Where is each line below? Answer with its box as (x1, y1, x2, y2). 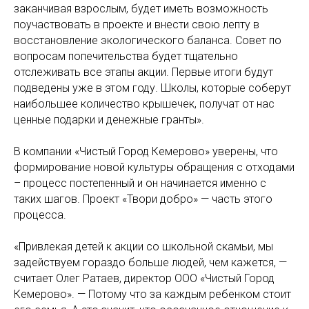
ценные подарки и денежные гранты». (14, 113, 204, 127)
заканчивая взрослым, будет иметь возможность (14, 2, 268, 16)
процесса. (14, 208, 66, 222)
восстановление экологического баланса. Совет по (14, 34, 281, 48)
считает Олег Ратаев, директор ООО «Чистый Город (14, 272, 275, 286)
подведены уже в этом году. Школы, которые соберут (14, 81, 291, 95)
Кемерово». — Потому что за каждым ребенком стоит (14, 288, 291, 301)
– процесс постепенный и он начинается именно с (14, 177, 266, 190)
